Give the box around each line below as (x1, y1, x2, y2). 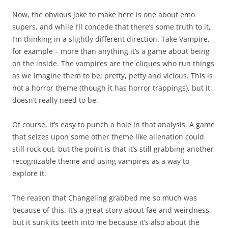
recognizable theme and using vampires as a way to (12, 156, 189, 166)
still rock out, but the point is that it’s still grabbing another (12, 144, 214, 154)
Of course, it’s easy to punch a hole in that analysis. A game (12, 120, 215, 129)
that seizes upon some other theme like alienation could (12, 132, 204, 141)
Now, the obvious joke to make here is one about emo (12, 10, 195, 19)
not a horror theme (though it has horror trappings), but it (12, 83, 210, 93)
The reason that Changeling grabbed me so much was (12, 193, 197, 203)
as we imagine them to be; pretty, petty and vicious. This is (12, 71, 213, 80)
